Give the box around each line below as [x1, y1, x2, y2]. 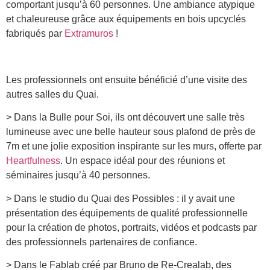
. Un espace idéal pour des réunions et [60, 155, 225, 166]
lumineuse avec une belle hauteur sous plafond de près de [6, 127, 256, 137]
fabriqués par [6, 28, 64, 39]
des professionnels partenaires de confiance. [6, 236, 199, 247]
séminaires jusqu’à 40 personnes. [6, 170, 152, 181]
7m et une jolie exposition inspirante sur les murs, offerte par [6, 141, 262, 152]
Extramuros [64, 28, 113, 39]
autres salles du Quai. [6, 89, 101, 99]
